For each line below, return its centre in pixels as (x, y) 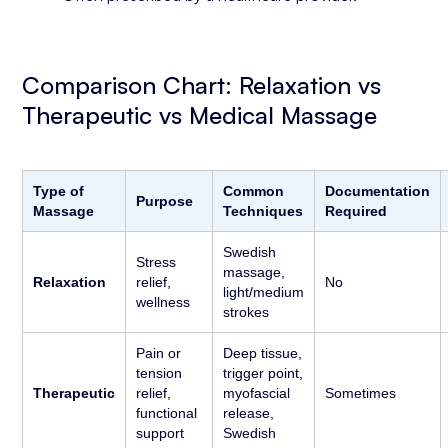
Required (356, 211)
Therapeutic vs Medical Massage (200, 115)
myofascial (257, 393)
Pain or (159, 353)
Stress (156, 262)
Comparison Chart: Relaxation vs (202, 85)
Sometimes (361, 393)
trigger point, (263, 373)
